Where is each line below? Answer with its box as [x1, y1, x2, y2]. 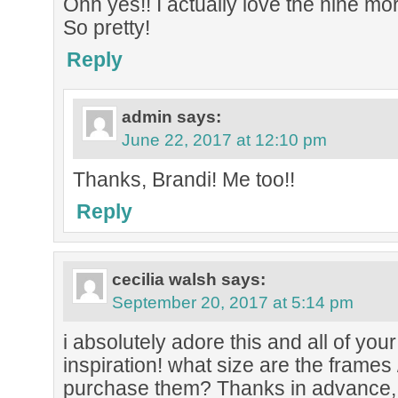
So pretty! [63, 16, 150, 39]
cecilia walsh [112, 270, 217, 289]
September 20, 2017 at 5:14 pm [112, 293, 354, 312]
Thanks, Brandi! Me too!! [73, 168, 295, 191]
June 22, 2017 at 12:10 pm [122, 131, 327, 149]
